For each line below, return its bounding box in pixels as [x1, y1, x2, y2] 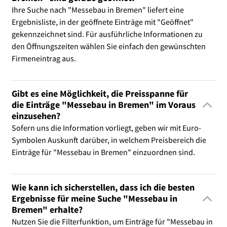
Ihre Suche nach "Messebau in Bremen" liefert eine [11, 4, 184, 15]
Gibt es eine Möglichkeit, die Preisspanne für [11, 87, 188, 99]
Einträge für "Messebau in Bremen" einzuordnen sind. [11, 146, 195, 157]
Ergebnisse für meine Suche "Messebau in [11, 192, 177, 204]
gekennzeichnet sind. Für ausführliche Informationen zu [11, 28, 203, 39]
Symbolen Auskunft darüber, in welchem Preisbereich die [11, 134, 206, 145]
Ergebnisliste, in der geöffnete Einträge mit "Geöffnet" [11, 16, 194, 27]
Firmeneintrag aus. [11, 53, 76, 63]
